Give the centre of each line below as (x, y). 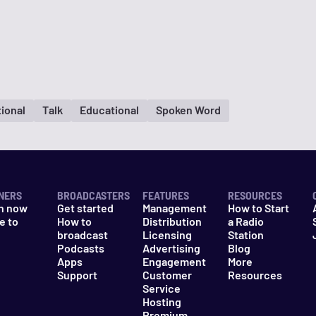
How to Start (258, 208)
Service (161, 288)
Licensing (167, 235)
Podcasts (81, 248)
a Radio (245, 221)
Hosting (162, 302)
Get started (86, 208)
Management (174, 208)
